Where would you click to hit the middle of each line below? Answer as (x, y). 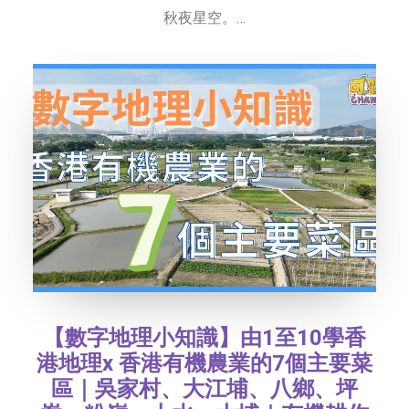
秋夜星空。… (204, 17)
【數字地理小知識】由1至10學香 (204, 337)
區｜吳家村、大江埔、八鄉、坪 (204, 388)
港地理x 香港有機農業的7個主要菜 (204, 363)
